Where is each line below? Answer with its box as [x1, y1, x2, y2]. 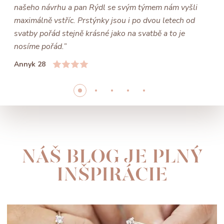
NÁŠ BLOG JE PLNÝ [21, 145, 202, 168]
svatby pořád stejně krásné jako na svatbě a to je [14, 28, 185, 39]
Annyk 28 [14, 59, 45, 69]
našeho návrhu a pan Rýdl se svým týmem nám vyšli [14, 2, 197, 13]
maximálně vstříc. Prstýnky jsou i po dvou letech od [14, 15, 195, 26]
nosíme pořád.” [14, 41, 66, 52]
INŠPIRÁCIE [56, 163, 167, 186]
